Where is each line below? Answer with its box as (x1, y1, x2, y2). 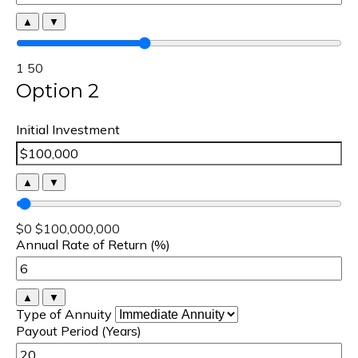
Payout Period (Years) (16, 323, 141, 339)
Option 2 (16, 79, 99, 102)
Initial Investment (16, 121, 120, 137)
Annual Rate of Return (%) (16, 237, 170, 253)
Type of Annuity (16, 306, 112, 322)
